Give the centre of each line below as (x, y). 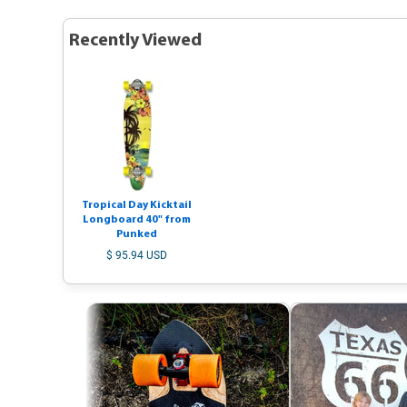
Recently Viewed (135, 41)
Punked (137, 234)
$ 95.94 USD (137, 255)
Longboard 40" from (137, 220)
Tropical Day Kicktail (137, 205)
